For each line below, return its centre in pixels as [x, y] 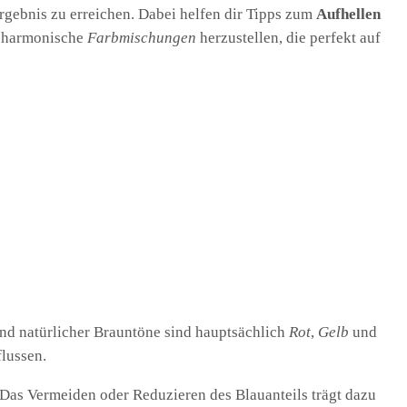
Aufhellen [348, 14]
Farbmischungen [142, 37]
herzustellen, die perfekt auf [288, 37]
